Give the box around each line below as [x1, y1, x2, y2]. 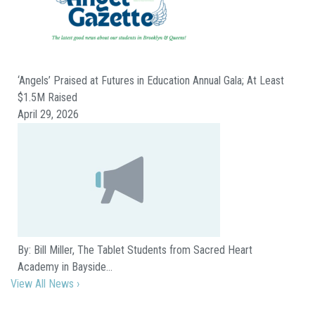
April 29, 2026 [18, 108, 79, 121]
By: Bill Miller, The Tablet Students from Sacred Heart [18, 243, 252, 257]
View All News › [11, 277, 79, 290]
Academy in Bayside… [18, 260, 112, 274]
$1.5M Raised [18, 91, 77, 104]
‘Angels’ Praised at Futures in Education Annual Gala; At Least [18, 74, 284, 87]
